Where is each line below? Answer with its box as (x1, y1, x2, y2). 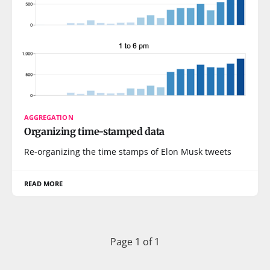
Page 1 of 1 (110, 235, 160, 248)
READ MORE (24, 179, 63, 188)
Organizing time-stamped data (24, 125, 165, 137)
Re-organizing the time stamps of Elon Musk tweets (24, 146, 231, 157)
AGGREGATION (24, 113, 74, 122)
